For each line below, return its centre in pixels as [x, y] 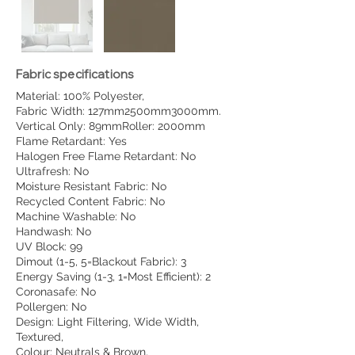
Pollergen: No [51, 307]
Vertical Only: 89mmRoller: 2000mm [111, 126]
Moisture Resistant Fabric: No [91, 187]
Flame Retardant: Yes [71, 141]
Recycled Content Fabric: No [90, 202]
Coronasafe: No [56, 292]
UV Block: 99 [49, 247]
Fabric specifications [75, 74]
